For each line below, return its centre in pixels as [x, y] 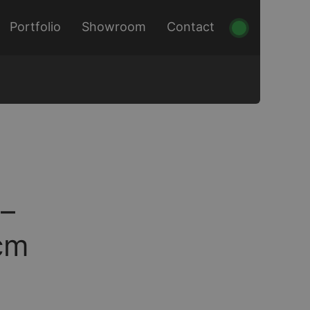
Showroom [114, 27]
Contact [191, 27]
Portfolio [35, 27]
